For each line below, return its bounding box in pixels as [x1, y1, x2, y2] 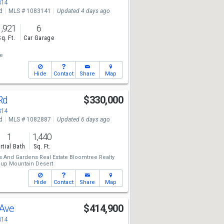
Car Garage [23, 34, 54, 42]
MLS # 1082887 [8, 116, 51, 123]
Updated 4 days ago [56, 7, 110, 14]
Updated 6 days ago [56, 116, 110, 123]
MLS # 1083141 [8, 7, 51, 14]
